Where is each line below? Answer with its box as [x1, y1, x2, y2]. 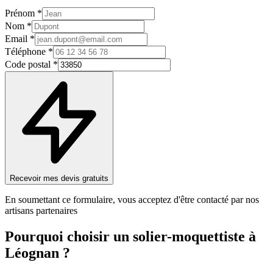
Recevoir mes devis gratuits [10, 174, 108, 183]
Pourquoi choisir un [5, 229, 133, 245]
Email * [5, 34, 35, 44]
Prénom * [5, 8, 42, 19]
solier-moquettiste [133, 229, 245, 245]
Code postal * [5, 59, 58, 70]
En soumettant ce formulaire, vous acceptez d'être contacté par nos [5, 194, 259, 205]
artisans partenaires [5, 205, 77, 216]
